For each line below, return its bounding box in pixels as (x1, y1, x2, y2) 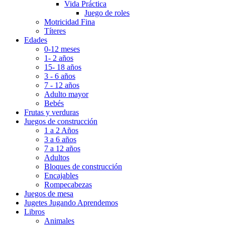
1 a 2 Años (44, 126, 78, 135)
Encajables (44, 171, 78, 180)
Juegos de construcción (24, 117, 97, 126)
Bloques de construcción (44, 162, 122, 171)
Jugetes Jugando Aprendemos (24, 198, 118, 207)
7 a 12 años (44, 144, 80, 153)
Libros (24, 207, 45, 216)
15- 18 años (44, 63, 81, 72)
